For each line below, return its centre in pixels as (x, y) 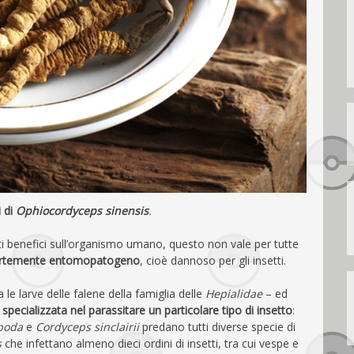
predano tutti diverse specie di (217, 326)
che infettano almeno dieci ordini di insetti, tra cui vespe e (150, 343)
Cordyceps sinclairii (87, 326)
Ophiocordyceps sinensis (82, 210)
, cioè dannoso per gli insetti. (213, 260)
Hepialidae (234, 293)
